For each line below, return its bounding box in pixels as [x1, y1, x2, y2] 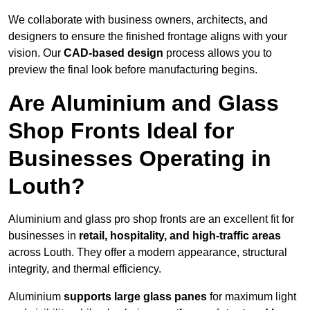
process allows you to [163, 47, 272, 60]
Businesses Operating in [8, 146, 271, 172]
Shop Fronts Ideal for [8, 118, 234, 144]
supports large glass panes [64, 291, 207, 303]
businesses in [8, 230, 79, 242]
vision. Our [8, 47, 64, 60]
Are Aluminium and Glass [8, 91, 279, 116]
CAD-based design [64, 47, 163, 60]
